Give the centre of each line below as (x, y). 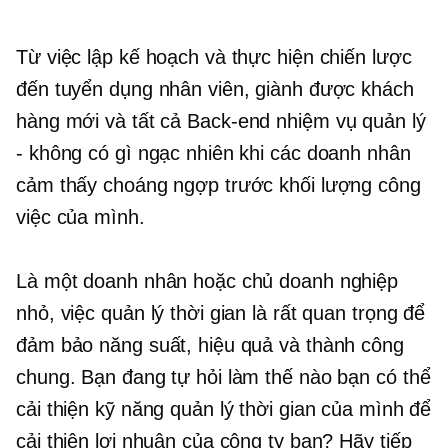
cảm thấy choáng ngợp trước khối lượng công (218, 185)
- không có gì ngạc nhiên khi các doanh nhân (213, 153)
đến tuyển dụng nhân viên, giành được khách (215, 89)
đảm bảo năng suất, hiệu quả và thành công (210, 345)
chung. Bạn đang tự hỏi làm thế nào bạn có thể (223, 377)
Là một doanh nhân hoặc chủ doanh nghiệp (207, 281)
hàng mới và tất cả (102, 121)
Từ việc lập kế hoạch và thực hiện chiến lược (214, 57)
